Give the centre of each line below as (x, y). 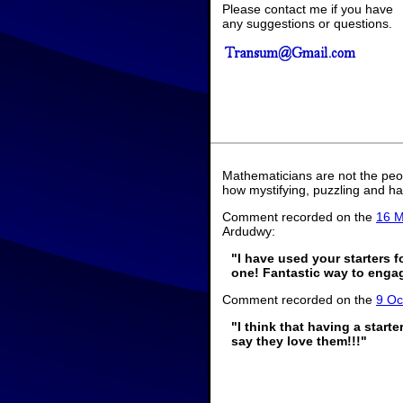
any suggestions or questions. (307, 23)
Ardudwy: (249, 231)
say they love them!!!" (299, 340)
